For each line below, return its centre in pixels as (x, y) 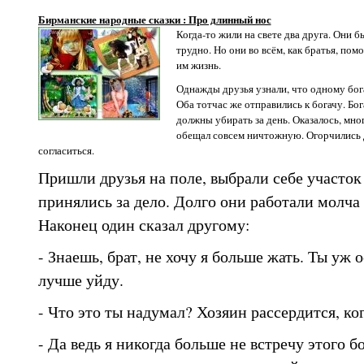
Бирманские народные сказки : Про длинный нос (154, 19)
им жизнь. (198, 65)
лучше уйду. (80, 279)
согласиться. (66, 150)
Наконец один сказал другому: (143, 225)
